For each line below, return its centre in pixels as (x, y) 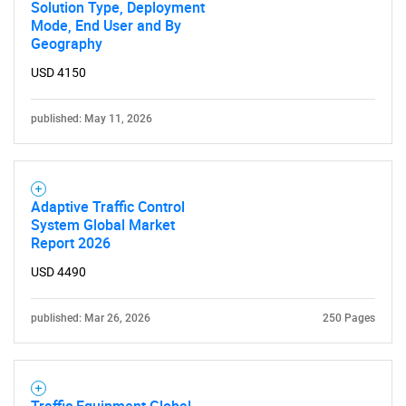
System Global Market (103, 225)
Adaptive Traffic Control (108, 207)
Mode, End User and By (106, 25)
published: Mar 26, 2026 (91, 318)
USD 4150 (58, 72)
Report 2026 (71, 243)
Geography (67, 43)
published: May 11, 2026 (92, 119)
